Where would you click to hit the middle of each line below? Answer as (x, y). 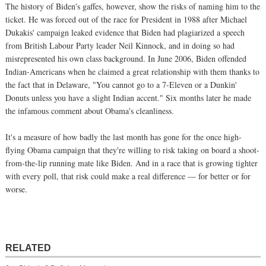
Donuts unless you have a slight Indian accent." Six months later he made (128, 97)
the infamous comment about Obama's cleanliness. (90, 110)
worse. (16, 189)
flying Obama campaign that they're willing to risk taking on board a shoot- (132, 150)
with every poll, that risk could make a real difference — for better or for (128, 176)
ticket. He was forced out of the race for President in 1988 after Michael (126, 19)
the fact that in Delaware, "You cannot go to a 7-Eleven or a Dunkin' (121, 84)
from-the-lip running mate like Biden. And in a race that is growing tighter (132, 163)
